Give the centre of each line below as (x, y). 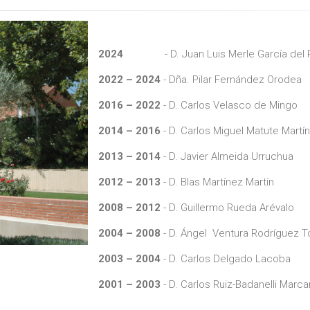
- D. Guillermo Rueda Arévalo (227, 208)
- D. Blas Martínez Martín (217, 182)
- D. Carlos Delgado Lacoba (225, 259)
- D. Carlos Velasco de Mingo (229, 105)
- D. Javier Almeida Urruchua (227, 156)
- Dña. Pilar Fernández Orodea (231, 80)
